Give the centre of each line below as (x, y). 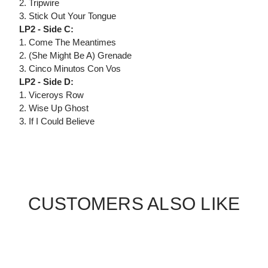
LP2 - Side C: (46, 29)
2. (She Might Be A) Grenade (75, 56)
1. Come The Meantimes (68, 42)
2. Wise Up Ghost (54, 108)
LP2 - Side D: (46, 82)
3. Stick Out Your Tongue (68, 16)
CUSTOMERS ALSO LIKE (134, 204)
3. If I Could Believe (57, 121)
